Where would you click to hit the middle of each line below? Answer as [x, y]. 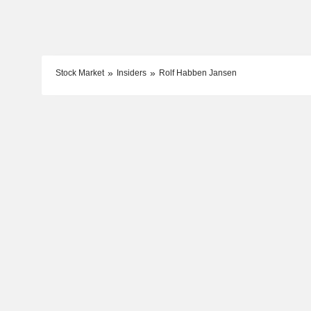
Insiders [131, 73]
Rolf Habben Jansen [197, 73]
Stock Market [79, 73]
